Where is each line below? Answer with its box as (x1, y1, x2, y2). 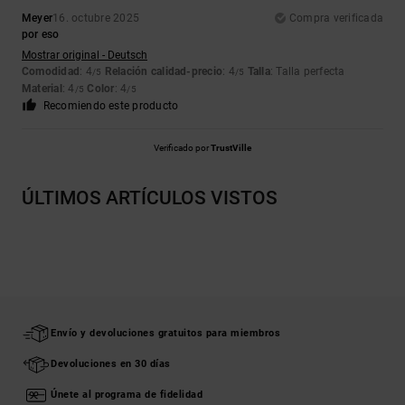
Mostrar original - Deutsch (22, 49, 147, 62)
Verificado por (154, 143, 211, 154)
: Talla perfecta (269, 65, 345, 79)
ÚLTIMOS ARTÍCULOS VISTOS (22, 187, 278, 210)
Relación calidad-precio (104, 65, 223, 79)
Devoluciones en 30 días (51, 358, 171, 371)
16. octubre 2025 (52, 12, 140, 25)
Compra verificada (288, 12, 383, 25)
